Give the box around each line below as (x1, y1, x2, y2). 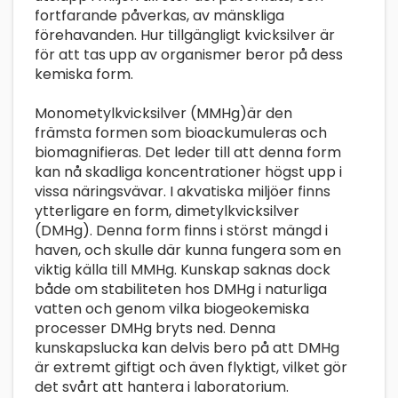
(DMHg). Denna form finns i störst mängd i (35, 219, 328, 241)
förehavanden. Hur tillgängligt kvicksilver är (35, 24, 335, 45)
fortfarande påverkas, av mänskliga (35, 4, 284, 26)
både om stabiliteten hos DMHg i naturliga (35, 278, 327, 299)
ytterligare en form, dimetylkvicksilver (35, 200, 299, 221)
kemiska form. (35, 63, 133, 84)
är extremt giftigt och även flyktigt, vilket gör (35, 356, 347, 378)
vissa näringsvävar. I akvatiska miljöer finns (35, 180, 330, 202)
